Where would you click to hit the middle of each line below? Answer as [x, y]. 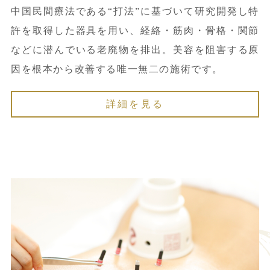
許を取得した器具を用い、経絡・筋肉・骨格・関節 [135, 31]
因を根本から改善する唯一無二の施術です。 [117, 69]
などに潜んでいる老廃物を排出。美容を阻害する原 [135, 50]
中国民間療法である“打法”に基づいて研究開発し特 [135, 11]
